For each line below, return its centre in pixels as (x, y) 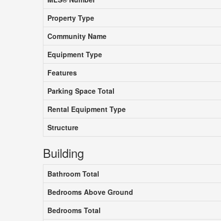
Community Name (77, 36)
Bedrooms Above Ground (90, 192)
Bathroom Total (73, 174)
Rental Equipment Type (87, 109)
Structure (63, 128)
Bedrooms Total (74, 210)
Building (63, 153)
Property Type (71, 18)
